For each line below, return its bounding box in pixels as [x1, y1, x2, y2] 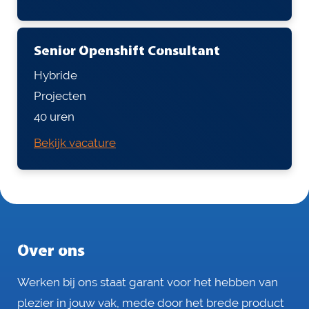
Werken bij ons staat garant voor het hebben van [17, 275, 278, 289]
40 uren [34, 109, 74, 123]
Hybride [34, 68, 77, 82]
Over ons [17, 243, 85, 260]
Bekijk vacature [34, 135, 116, 150]
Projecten [34, 88, 86, 103]
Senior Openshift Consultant [34, 44, 220, 59]
